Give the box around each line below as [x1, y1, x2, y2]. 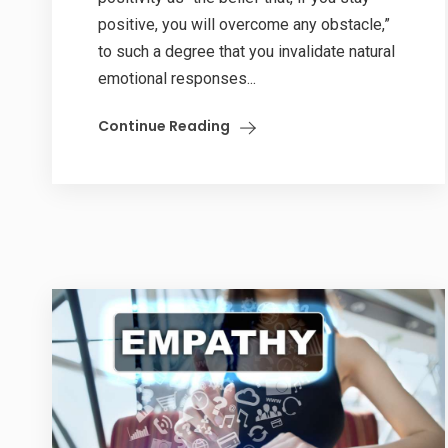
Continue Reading [98, 115, 230, 136]
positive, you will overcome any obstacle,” [98, 14, 390, 34]
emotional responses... [98, 68, 256, 88]
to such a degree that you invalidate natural [98, 41, 395, 61]
